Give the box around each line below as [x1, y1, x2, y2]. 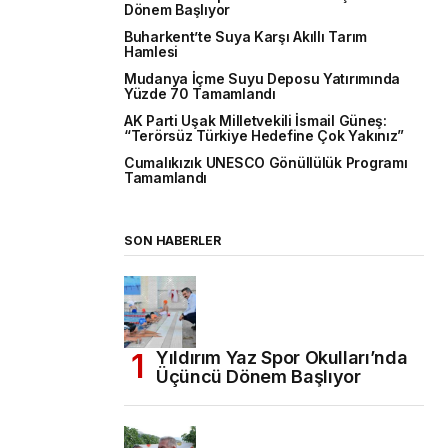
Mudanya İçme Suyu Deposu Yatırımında [124, 70, 400, 87]
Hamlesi [124, 43, 179, 60]
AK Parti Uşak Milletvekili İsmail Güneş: [124, 112, 387, 129]
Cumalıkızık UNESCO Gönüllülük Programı [124, 154, 408, 171]
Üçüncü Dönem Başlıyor [156, 365, 361, 387]
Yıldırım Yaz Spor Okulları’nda [156, 346, 408, 368]
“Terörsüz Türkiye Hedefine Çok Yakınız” [124, 127, 405, 144]
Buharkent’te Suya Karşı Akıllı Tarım [124, 28, 367, 45]
